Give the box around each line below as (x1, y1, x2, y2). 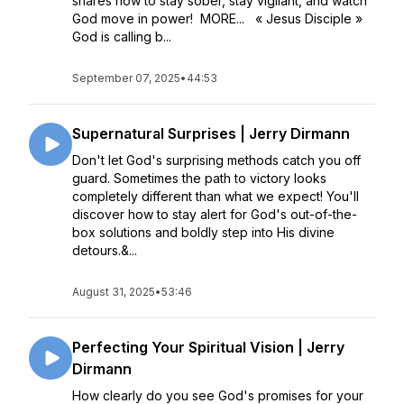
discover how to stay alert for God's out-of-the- (72, 207, 357, 222)
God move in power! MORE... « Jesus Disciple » (72, 11, 363, 26)
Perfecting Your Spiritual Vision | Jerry (72, 338, 344, 356)
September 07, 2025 (72, 71, 180, 85)
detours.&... (72, 243, 137, 258)
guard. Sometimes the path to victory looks (72, 170, 326, 186)
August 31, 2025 (72, 285, 155, 298)
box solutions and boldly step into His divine (72, 225, 335, 240)
